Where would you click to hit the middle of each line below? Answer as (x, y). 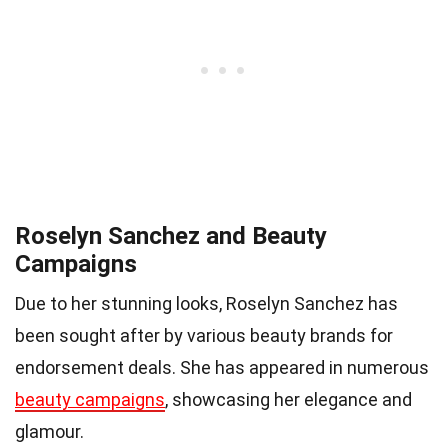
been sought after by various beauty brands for (204, 336)
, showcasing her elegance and (288, 400)
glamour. (49, 432)
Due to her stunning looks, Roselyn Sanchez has (206, 304)
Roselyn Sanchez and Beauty (171, 236)
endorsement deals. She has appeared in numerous (222, 368)
